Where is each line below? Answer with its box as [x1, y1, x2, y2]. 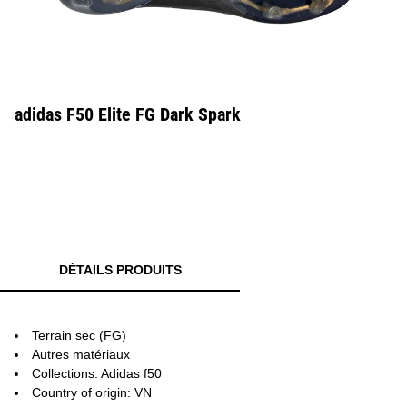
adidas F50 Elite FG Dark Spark [15, 104, 241, 125]
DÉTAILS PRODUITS [58, 263, 182, 277]
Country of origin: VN [32, 385, 152, 400]
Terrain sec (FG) [32, 328, 126, 342]
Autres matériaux [32, 347, 130, 362]
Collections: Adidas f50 [32, 366, 162, 381]
